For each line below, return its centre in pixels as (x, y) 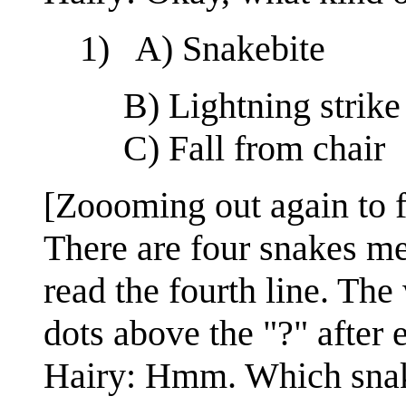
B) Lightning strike (258, 106)
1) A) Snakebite (203, 49)
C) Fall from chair (251, 149)
